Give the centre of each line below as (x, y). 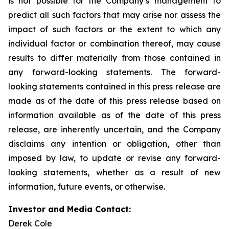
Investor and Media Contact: (70, 209)
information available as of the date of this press (114, 115)
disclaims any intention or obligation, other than (114, 144)
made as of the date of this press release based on (114, 101)
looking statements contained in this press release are (114, 86)
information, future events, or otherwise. (87, 187)
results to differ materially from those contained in (114, 58)
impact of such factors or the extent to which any (114, 29)
